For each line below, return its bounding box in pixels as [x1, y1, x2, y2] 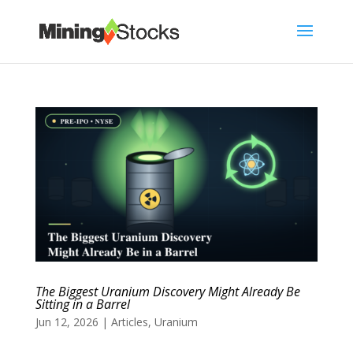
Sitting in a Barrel [35, 295, 130, 314]
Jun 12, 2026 [35, 314, 98, 330]
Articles [110, 314, 148, 330]
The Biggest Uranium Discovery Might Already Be [35, 283, 300, 301]
